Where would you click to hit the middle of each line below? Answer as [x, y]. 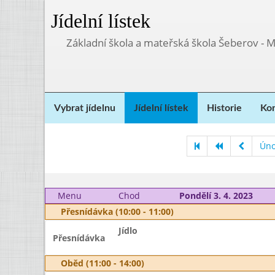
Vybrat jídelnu [85, 108]
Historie [224, 108]
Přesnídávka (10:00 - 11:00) [117, 211]
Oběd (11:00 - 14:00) [103, 263]
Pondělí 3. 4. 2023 [216, 196]
